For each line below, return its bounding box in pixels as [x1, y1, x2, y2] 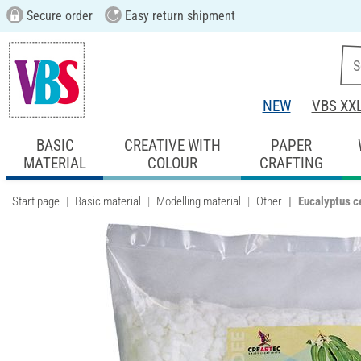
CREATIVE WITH [123, 135, 221, 155]
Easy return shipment [121, 8, 235, 23]
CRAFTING [259, 153, 323, 172]
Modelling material [156, 193, 241, 209]
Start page [12, 193, 60, 209]
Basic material [75, 193, 141, 209]
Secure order [23, 8, 93, 23]
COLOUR [147, 153, 197, 172]
